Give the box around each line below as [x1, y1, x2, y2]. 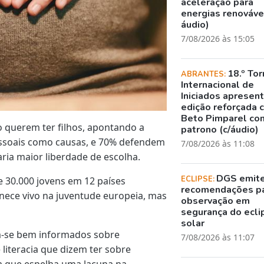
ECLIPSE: [181, 173, 217, 184]
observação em [181, 194, 250, 207]
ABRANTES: [181, 68, 228, 80]
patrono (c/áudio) [181, 123, 259, 136]
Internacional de [181, 78, 255, 91]
